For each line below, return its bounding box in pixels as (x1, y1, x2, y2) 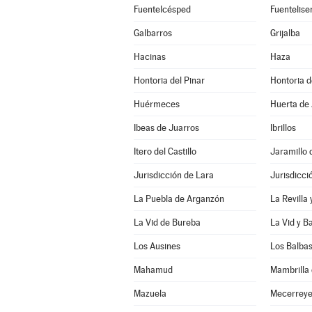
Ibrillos (270, 123, 296, 133)
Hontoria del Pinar (133, 75, 205, 86)
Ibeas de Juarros (133, 123, 199, 133)
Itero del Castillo (133, 146, 196, 157)
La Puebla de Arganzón (133, 194, 224, 204)
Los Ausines (133, 241, 180, 251)
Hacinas (133, 52, 166, 62)
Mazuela (133, 288, 166, 299)
